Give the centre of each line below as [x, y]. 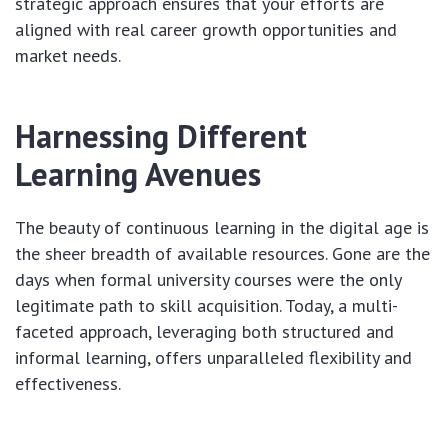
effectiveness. [68, 384]
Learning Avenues [138, 174]
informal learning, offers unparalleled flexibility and [213, 358]
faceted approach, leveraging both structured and [204, 332]
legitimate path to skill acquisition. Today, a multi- [206, 306]
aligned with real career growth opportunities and [206, 30]
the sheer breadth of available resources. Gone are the [222, 254]
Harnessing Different [161, 136]
